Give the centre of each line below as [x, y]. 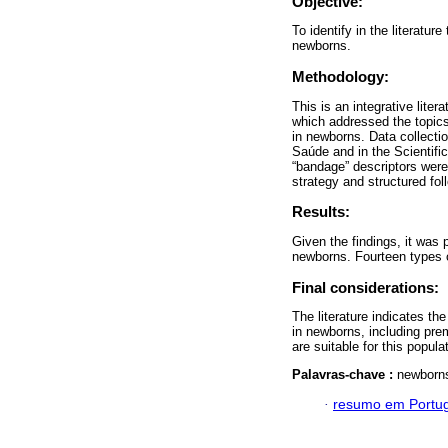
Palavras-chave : [344, 374]
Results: [321, 212]
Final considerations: [365, 287]
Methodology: [340, 77]
